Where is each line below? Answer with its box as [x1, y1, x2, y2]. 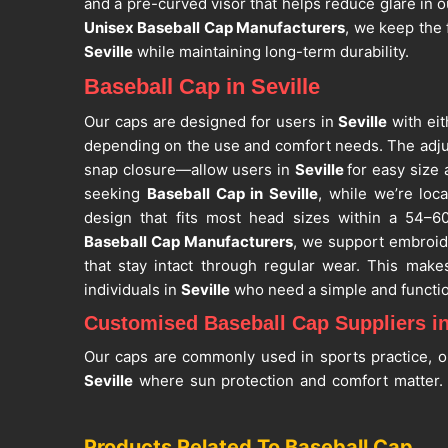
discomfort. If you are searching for [84, 419, 338, 439]
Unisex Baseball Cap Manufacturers [84, 18, 346, 38]
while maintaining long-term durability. [133, 42, 409, 62]
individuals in [84, 280, 181, 300]
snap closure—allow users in [84, 160, 295, 180]
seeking [84, 184, 147, 204]
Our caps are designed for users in [84, 112, 339, 132]
